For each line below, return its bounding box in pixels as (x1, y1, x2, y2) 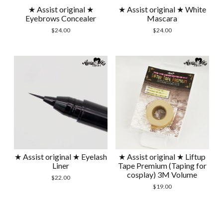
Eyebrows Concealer (25, 13, 97, 23)
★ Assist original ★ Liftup (118, 152, 206, 162)
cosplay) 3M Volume (127, 170, 198, 180)
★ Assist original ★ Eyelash (14, 152, 108, 162)
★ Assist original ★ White (118, 4, 206, 14)
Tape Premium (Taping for (117, 161, 207, 171)
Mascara (147, 13, 178, 23)
